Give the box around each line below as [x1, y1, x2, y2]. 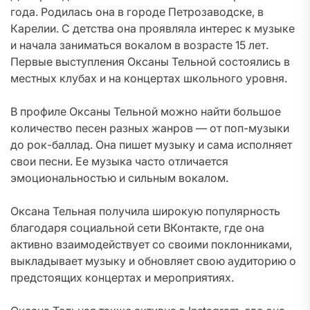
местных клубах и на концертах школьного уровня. [10, 71, 287, 85]
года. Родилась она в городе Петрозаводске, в [10, 5, 264, 19]
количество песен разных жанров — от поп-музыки [10, 121, 289, 135]
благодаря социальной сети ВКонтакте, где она [10, 221, 264, 235]
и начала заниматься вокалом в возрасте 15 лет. [10, 38, 268, 52]
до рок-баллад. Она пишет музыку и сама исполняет [10, 138, 292, 152]
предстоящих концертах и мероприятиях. [10, 271, 234, 284]
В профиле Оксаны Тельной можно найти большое [10, 104, 281, 118]
